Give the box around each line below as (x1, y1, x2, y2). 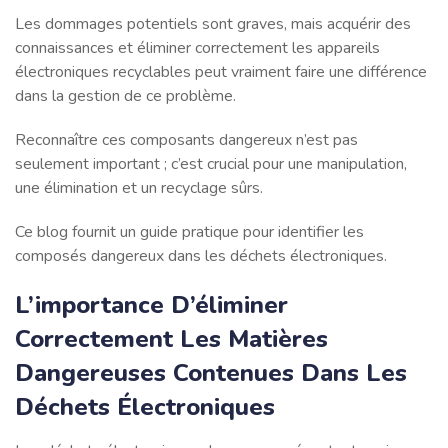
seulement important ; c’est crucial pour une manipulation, (15, 152, 407, 175)
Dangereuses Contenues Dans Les (15, 356, 407, 389)
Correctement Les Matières (15, 322, 328, 355)
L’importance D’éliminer (15, 288, 288, 321)
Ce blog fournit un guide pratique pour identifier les (15, 220, 364, 243)
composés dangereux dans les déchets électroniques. (15, 244, 387, 267)
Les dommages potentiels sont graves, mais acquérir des (15, 12, 411, 35)
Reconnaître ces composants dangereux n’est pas (15, 128, 358, 151)
